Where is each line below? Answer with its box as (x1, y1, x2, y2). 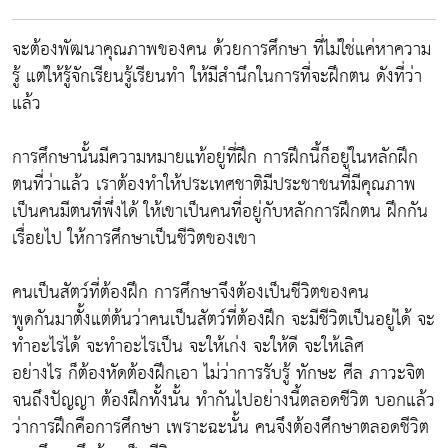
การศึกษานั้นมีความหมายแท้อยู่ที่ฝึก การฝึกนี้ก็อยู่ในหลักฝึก (12, 141, 418, 174)
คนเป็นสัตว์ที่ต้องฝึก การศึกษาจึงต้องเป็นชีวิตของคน (12, 276, 369, 309)
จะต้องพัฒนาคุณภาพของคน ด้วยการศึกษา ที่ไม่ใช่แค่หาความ (12, 33, 431, 66)
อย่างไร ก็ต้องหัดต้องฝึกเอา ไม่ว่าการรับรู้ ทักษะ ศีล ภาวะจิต (12, 357, 425, 390)
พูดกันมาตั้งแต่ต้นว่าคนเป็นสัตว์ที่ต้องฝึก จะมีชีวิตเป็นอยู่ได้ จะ (12, 303, 435, 336)
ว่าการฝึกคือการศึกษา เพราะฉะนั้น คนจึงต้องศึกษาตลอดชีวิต (12, 411, 429, 444)
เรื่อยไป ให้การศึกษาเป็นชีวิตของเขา (12, 222, 256, 255)
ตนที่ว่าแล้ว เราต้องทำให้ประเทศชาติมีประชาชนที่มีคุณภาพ (12, 168, 416, 201)
